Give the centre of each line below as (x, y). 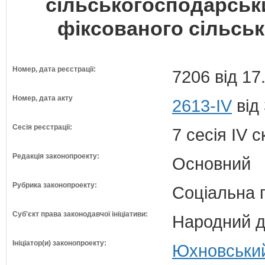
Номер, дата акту (43, 98)
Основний (211, 164)
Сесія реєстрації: (42, 127)
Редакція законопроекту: (56, 156)
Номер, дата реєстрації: (54, 69)
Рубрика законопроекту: (55, 185)
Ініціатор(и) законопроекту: (59, 243)
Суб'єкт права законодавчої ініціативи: (80, 214)
